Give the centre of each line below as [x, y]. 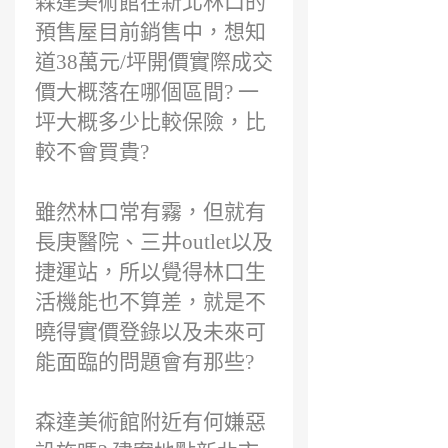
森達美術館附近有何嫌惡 [150, 422]
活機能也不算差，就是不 [150, 302]
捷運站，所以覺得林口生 [150, 272]
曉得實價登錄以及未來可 [150, 332]
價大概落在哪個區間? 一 [147, 92]
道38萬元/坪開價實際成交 [154, 62]
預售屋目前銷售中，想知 [150, 32]
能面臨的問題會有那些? [144, 362]
